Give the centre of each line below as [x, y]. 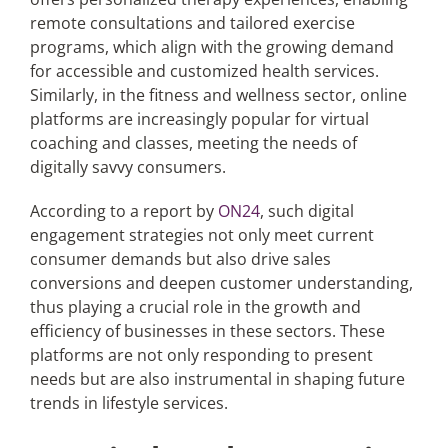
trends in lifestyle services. [128, 403]
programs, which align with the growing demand [211, 47]
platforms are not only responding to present [201, 355]
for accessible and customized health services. [204, 71]
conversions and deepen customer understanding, [221, 283]
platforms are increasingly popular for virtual [199, 119]
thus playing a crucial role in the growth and [195, 307]
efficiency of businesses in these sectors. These [207, 331]
